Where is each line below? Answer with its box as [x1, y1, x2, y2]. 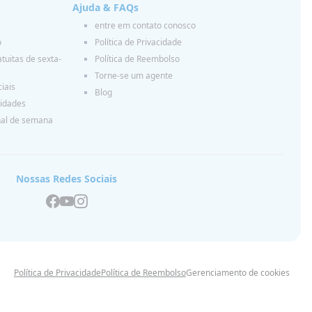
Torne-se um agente [94, 69, 173, 81]
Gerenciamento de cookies [186, 266, 290, 279]
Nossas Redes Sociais [16, 171, 118, 185]
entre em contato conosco [94, 19, 196, 31]
